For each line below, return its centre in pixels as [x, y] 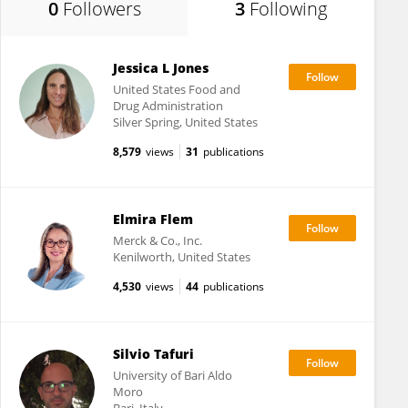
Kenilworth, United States [181, 257]
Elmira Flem [153, 219]
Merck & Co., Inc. [157, 240]
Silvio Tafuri [153, 354]
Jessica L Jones [160, 68]
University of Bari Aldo [172, 375]
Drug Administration [168, 106]
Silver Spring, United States [185, 122]
